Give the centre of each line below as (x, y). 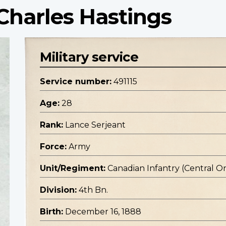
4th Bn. (93, 190)
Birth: (51, 212)
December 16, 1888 (103, 212)
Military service (89, 57)
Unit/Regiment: (73, 168)
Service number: (76, 82)
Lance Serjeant (95, 125)
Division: (58, 190)
